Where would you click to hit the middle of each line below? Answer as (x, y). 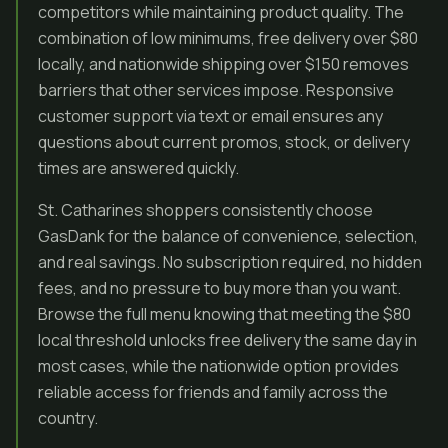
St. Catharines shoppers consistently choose (205, 210)
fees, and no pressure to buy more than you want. (219, 288)
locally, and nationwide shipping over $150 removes (223, 64)
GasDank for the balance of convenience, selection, (228, 236)
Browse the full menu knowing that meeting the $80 (224, 314)
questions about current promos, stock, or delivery (224, 142)
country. (68, 418)
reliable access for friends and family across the (213, 392)
